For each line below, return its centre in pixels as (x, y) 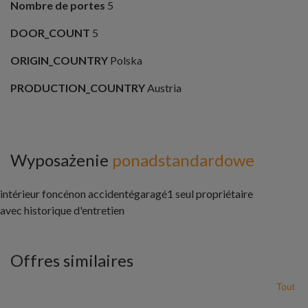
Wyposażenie (61, 160)
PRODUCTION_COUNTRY (78, 88)
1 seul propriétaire (210, 194)
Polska (125, 60)
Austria (163, 88)
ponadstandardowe (183, 160)
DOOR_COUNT (50, 33)
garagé (151, 194)
